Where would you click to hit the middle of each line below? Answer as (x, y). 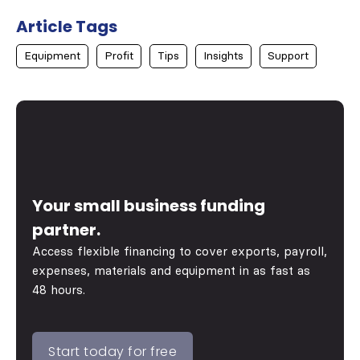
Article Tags (67, 27)
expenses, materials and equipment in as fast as (171, 271)
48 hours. (59, 290)
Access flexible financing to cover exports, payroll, (180, 252)
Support (288, 56)
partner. (66, 230)
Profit (119, 56)
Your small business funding (149, 206)
